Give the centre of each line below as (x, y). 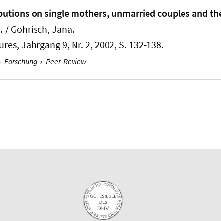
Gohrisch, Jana (42, 29)
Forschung (21, 61)
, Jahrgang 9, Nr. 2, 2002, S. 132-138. (91, 45)
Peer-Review (66, 61)
